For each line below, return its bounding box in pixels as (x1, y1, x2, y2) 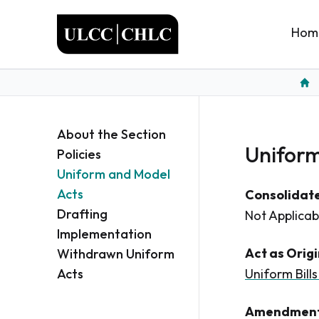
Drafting (57, 206, 108, 222)
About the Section (57, 126, 166, 142)
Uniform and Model (57, 166, 170, 182)
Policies (57, 146, 101, 162)
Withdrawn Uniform (57, 246, 174, 262)
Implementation (57, 226, 152, 242)
